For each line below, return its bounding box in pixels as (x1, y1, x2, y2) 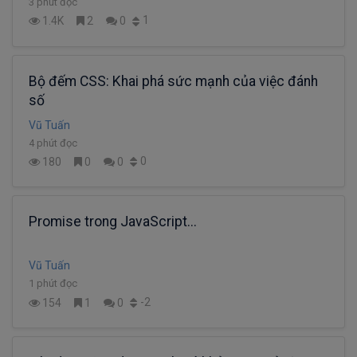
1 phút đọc (29, 277, 77, 290)
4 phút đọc (29, 136, 77, 149)
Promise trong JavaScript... (29, 214, 197, 230)
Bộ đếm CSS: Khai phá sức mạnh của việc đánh (29, 73, 318, 89)
